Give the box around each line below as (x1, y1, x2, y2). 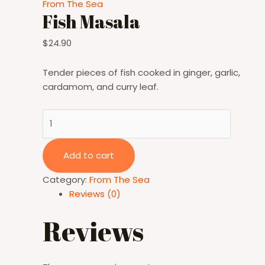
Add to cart (63, 148, 114, 161)
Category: (43, 173, 89, 186)
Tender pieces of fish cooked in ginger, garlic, (43, 66, 240, 79)
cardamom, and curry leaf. (43, 80, 159, 93)
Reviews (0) (69, 187, 121, 200)
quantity (42, 138, 79, 150)
